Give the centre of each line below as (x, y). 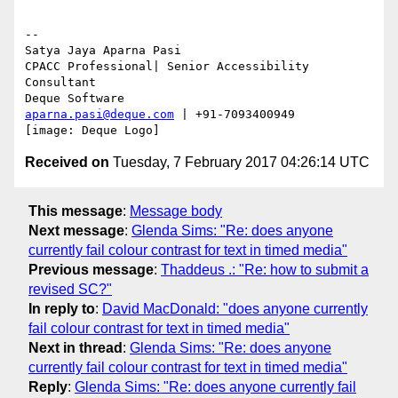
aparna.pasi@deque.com (99, 115)
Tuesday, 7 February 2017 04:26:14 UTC (239, 163)
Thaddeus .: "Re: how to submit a (265, 269)
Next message (76, 230)
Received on (67, 163)
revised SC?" (70, 289)
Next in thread (76, 347)
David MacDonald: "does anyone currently (235, 308)
